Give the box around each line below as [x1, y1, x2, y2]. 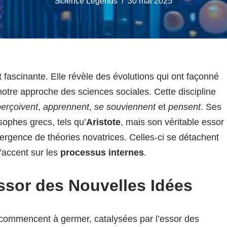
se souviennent [94, 102, 156, 112]
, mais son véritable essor [121, 117, 224, 127]
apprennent [43, 102, 89, 112]
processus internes [60, 147, 144, 158]
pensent [168, 102, 201, 112]
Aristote [86, 117, 121, 127]
